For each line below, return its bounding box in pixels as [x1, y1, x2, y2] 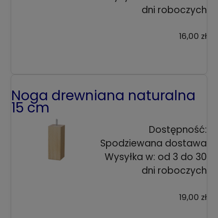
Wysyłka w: [105, 150, 155, 164]
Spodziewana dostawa [100, 137, 207, 150]
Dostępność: [149, 123, 207, 137]
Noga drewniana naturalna [11, 86, 196, 106]
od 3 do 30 [158, 150, 207, 164]
